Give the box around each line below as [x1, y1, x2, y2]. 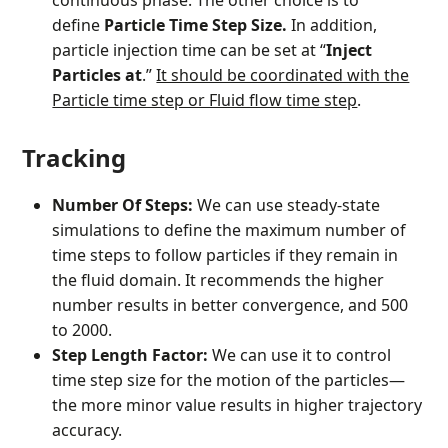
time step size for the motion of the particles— [52, 369, 406, 392]
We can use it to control [212, 344, 392, 367]
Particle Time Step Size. [104, 14, 288, 37]
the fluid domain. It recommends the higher [52, 269, 385, 292]
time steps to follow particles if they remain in [52, 244, 399, 267]
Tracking [22, 141, 127, 175]
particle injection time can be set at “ [52, 39, 327, 62]
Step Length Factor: [52, 344, 213, 367]
